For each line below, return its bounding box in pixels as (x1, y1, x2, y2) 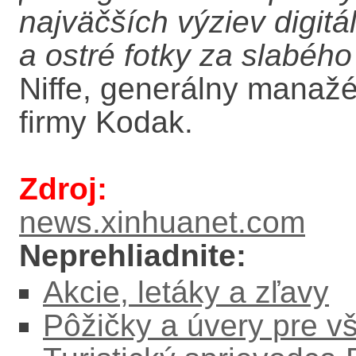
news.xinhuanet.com (19, 205, 305, 239)
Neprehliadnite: (19, 238, 246, 273)
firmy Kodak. (19, 105, 193, 139)
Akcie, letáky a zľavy (43, 275, 329, 309)
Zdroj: (19, 172, 107, 206)
